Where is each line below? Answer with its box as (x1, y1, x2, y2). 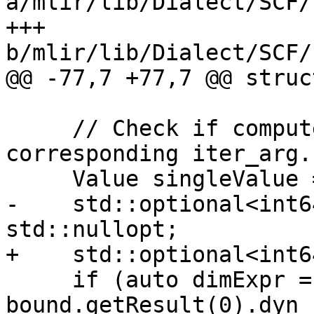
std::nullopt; (6, 217, 179, 243)
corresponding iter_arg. (6, 141, 312, 167)
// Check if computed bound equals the (6, 116, 72, 142)
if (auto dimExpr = (6, 267, 72, 293)
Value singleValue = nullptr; (6, 166, 72, 192)
